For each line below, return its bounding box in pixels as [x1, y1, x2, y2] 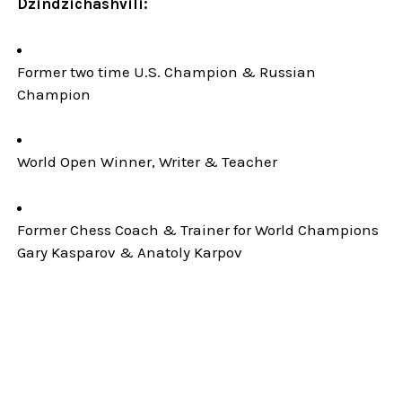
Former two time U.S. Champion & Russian [17, 62, 317, 81]
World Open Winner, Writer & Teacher [17, 153, 278, 171]
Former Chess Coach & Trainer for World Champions [17, 220, 380, 239]
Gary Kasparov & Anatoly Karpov [17, 242, 243, 261]
